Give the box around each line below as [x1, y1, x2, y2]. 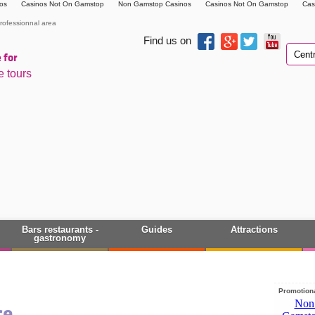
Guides [141, 224, 172, 235]
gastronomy [34, 233, 86, 243]
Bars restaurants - [21, 224, 98, 235]
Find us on [143, 34, 194, 46]
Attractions [230, 224, 278, 235]
